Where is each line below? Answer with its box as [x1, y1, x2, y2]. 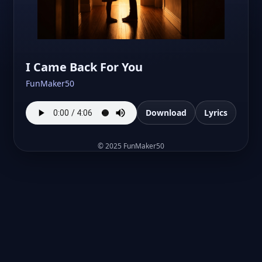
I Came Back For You [26, 59, 143, 75]
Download [146, 107, 187, 119]
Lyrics [204, 107, 227, 119]
